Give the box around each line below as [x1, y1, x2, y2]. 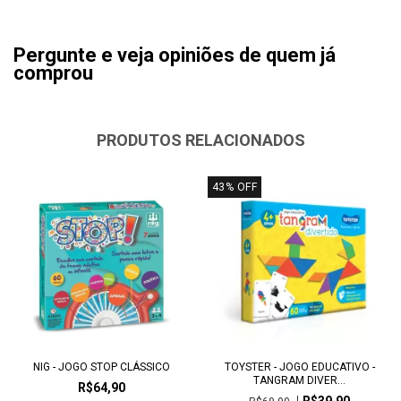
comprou [13, 61, 93, 84]
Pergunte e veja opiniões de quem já [13, 43, 336, 66]
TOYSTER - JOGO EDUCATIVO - [224, 361, 375, 373]
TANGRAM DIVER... [253, 374, 346, 387]
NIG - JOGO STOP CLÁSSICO [32, 361, 170, 373]
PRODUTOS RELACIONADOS [96, 130, 305, 149]
